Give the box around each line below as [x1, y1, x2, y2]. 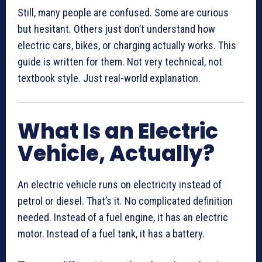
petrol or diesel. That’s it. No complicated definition [18, 195, 233, 208]
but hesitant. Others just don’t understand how [18, 23, 215, 36]
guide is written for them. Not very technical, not [18, 56, 222, 68]
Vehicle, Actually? [18, 139, 215, 169]
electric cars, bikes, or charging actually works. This [18, 39, 236, 52]
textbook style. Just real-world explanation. [18, 72, 201, 85]
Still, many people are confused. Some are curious [18, 6, 229, 19]
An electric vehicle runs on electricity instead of [18, 178, 222, 191]
